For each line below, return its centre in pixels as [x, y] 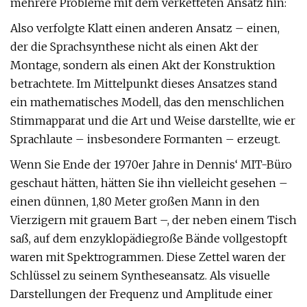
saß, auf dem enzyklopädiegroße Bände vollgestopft [149, 238]
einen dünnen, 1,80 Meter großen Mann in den [135, 201]
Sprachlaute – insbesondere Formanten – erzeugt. [145, 139]
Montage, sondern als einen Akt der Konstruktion [143, 65]
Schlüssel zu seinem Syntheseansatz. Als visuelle [140, 275]
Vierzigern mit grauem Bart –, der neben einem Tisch [153, 220]
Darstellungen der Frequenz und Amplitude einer [142, 294]
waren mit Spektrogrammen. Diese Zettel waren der [148, 257]
